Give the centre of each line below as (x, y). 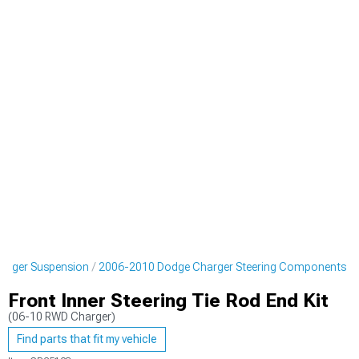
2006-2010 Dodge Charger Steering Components (222, 267)
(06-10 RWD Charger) (62, 317)
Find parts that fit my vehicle (87, 339)
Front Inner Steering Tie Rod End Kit (168, 301)
